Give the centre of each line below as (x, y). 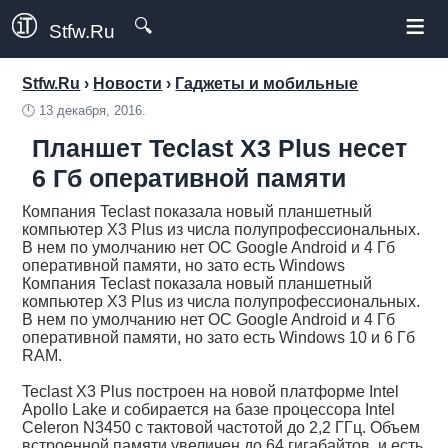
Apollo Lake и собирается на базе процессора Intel (209, 409)
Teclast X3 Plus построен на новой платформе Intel (211, 391)
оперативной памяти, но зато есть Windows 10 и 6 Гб (219, 337)
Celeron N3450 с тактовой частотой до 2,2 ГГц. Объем (221, 427)
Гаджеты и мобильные (267, 83)
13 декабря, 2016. (93, 110)
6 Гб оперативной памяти (189, 178)
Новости (128, 83)
